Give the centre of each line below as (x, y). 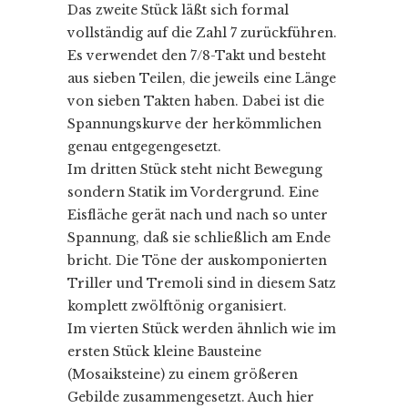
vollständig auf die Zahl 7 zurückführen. (202, 32)
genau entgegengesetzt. (144, 146)
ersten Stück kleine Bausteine (164, 351)
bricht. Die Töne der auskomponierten (197, 260)
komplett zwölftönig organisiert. (177, 306)
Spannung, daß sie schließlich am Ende (199, 237)
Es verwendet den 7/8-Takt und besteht (197, 55)
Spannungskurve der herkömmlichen (194, 123)
